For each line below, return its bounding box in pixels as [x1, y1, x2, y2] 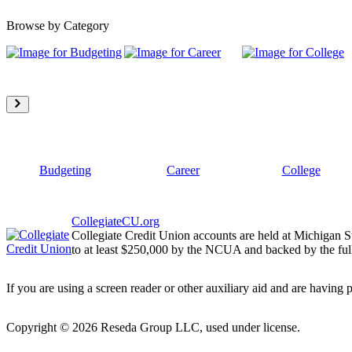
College [281, 163, 321, 177]
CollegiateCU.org [71, 214, 160, 228]
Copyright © [6, 320, 72, 334]
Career [167, 163, 200, 177]
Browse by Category [6, 18, 109, 32]
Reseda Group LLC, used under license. [97, 320, 300, 334]
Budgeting [39, 163, 91, 177]
